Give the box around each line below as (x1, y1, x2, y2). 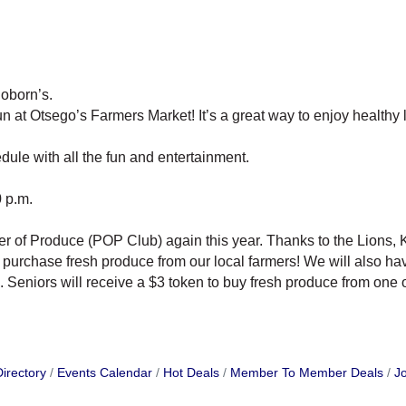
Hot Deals (162, 366, 219, 381)
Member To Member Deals (229, 366, 383, 381)
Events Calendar (56, 366, 152, 381)
